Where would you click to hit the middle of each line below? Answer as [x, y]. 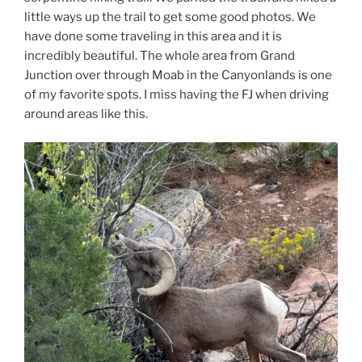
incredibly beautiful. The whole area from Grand [160, 56]
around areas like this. [86, 114]
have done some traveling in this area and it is [153, 37]
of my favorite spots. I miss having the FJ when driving [177, 95]
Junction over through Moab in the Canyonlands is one [178, 76]
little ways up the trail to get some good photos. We [170, 17]
